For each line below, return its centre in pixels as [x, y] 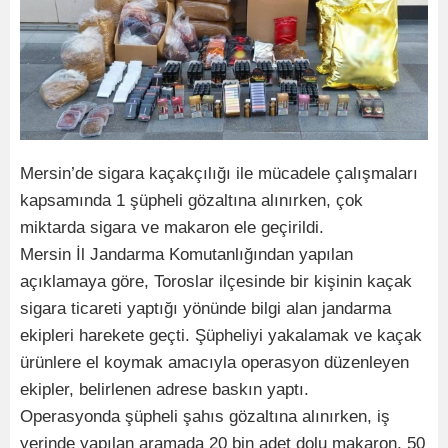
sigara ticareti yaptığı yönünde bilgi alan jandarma [205, 308]
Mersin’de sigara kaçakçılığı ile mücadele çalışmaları [219, 173]
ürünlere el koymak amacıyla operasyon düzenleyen [214, 362]
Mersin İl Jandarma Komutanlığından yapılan [186, 254]
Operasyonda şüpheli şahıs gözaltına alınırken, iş [205, 416]
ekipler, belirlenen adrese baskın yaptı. [164, 389]
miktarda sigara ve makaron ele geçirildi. [172, 227]
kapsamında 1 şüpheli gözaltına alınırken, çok [191, 200]
